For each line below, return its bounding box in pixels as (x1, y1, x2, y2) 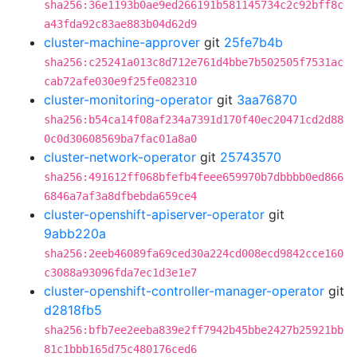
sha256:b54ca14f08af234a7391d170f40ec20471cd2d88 (44, 113, 343, 126)
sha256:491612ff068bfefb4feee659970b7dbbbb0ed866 (44, 171, 343, 183)
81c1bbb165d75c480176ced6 (44, 343, 197, 355)
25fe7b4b (224, 34, 283, 50)
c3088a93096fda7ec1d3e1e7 (44, 266, 197, 279)
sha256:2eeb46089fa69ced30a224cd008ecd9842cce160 (44, 247, 343, 260)
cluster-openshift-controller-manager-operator (44, 283, 324, 299)
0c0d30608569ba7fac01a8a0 (44, 132, 197, 145)
